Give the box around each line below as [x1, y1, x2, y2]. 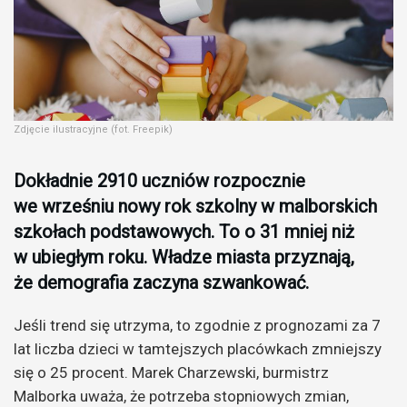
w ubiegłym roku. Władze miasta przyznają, [14, 245, 354, 268]
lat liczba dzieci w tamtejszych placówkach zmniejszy [14, 339, 382, 358]
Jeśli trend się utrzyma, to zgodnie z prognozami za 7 [14, 315, 381, 334]
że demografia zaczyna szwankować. [14, 271, 309, 293]
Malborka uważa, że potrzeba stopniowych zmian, [14, 386, 349, 405]
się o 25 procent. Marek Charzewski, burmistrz [14, 362, 329, 382]
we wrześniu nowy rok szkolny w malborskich [14, 194, 377, 217]
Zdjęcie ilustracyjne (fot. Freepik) [14, 123, 173, 135]
